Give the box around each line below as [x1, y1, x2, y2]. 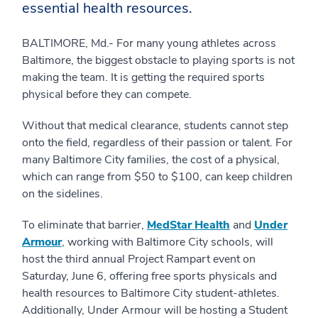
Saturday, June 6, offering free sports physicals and [22, 268, 277, 284]
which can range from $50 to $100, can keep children [22, 169, 292, 185]
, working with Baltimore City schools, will [62, 234, 273, 250]
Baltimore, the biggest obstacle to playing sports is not [22, 53, 295, 68]
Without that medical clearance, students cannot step [22, 118, 288, 133]
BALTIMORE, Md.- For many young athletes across [22, 35, 276, 51]
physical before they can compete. [22, 87, 192, 102]
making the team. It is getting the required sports [22, 70, 265, 85]
